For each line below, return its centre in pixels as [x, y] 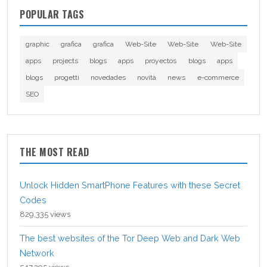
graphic [37, 44]
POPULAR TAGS [52, 14]
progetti [66, 77]
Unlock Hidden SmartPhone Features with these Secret [130, 185]
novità [147, 77]
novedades [108, 77]
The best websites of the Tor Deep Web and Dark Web [130, 238]
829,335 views [45, 214]
